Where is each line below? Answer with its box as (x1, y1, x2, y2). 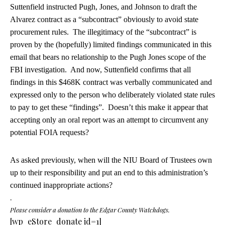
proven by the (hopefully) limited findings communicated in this (10, 40, 211, 49)
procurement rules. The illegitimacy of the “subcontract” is (10, 28, 196, 36)
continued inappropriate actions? (10, 181, 113, 189)
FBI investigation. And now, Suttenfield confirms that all (10, 65, 191, 74)
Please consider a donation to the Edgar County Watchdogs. (10, 205, 170, 214)
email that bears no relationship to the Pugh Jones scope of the (10, 53, 206, 61)
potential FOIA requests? (10, 128, 89, 137)
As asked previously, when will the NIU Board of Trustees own (10, 156, 212, 164)
